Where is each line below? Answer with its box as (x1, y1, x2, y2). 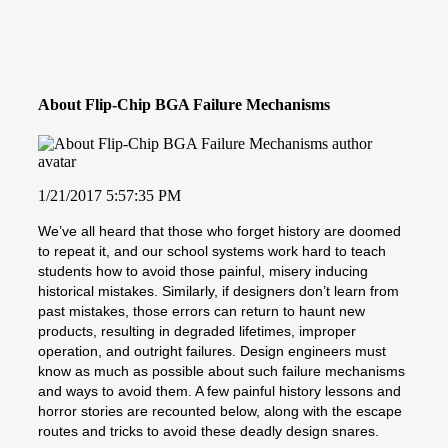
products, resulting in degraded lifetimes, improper (38, 322, 356, 339)
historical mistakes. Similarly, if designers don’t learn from (38, 282, 399, 299)
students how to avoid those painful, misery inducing (38, 262, 368, 279)
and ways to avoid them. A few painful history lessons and (38, 382, 401, 399)
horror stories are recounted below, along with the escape (38, 402, 402, 419)
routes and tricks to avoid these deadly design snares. (38, 422, 379, 439)
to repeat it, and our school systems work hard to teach (38, 242, 386, 259)
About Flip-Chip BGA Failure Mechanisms (38, 95, 330, 113)
